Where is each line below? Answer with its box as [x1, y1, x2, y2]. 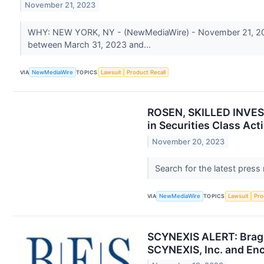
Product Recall [127, 69, 166, 76]
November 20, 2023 [152, 137, 225, 146]
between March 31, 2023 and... [27, 39, 153, 49]
